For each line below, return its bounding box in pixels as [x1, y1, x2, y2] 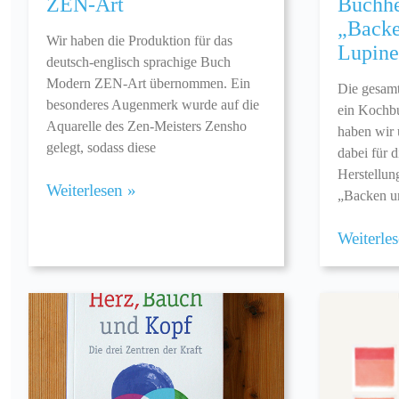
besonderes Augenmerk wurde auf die [46, 97, 259, 113]
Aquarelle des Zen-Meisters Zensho [46, 118, 247, 134]
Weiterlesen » [46, 181, 136, 200]
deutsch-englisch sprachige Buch [46, 54, 231, 70]
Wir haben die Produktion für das [46, 33, 232, 49]
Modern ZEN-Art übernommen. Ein [46, 76, 250, 92]
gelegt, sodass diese [46, 140, 156, 156]
